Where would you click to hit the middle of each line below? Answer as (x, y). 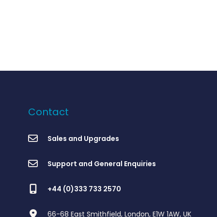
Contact (48, 112)
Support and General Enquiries (102, 163)
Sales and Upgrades (83, 138)
